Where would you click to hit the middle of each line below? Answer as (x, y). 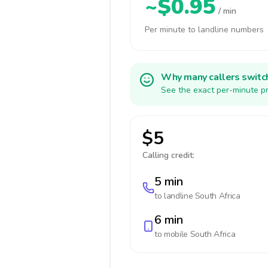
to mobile (172, 234)
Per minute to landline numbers (204, 30)
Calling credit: (168, 155)
